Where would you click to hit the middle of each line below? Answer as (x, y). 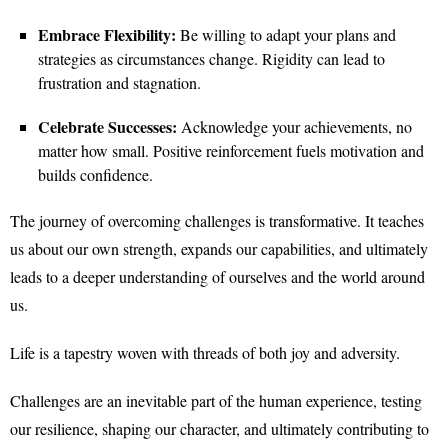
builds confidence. (95, 174)
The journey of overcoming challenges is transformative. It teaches (217, 220)
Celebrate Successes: (109, 126)
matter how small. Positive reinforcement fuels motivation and (231, 150)
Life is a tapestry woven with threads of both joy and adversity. (205, 352)
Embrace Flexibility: (109, 34)
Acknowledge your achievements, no (296, 126)
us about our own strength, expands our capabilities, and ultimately (219, 248)
